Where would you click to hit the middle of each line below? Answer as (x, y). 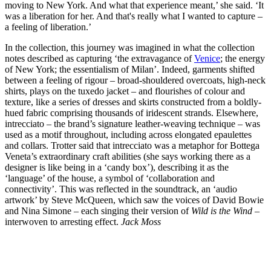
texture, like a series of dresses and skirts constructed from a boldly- (133, 102)
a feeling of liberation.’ (48, 27)
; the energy (243, 58)
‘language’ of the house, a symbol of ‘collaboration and (110, 178)
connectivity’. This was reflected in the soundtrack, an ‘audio (121, 189)
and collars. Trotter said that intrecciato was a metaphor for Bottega (132, 145)
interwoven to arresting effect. (63, 221)
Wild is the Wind (222, 211)
